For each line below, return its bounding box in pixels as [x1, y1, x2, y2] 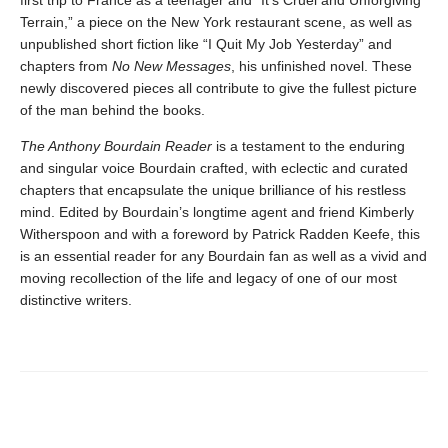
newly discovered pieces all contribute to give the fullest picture [20, 79, 417, 96]
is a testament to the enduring [212, 137, 405, 154]
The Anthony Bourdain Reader [20, 137, 212, 154]
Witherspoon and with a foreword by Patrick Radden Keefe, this [20, 225, 420, 242]
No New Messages [112, 57, 231, 74]
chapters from [20, 57, 112, 74]
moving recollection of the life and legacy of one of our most [20, 269, 397, 286]
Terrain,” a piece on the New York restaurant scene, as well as [20, 13, 412, 30]
